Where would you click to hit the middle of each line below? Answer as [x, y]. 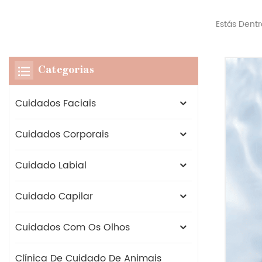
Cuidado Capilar [54, 197]
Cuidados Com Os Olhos [73, 228]
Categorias [66, 71]
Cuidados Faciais [56, 104]
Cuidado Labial [51, 166]
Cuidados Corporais [62, 135]
